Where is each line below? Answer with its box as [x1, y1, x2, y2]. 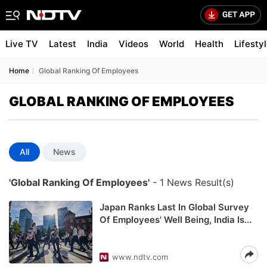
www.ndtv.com [112, 252, 168, 262]
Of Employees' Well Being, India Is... [100, 214, 252, 225]
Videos [119, 38, 148, 49]
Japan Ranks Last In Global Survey [100, 201, 249, 213]
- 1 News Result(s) [150, 176, 234, 188]
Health [195, 38, 223, 49]
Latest [49, 38, 76, 49]
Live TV [5, 38, 38, 49]
